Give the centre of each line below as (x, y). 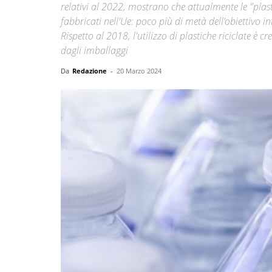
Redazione (90, 71)
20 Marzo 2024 (139, 71)
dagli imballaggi (94, 51)
